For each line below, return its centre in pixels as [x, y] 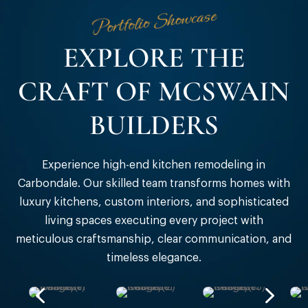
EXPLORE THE [154, 58]
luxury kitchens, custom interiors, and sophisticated [154, 202]
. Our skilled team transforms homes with [184, 184]
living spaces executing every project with [154, 221]
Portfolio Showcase [154, 22]
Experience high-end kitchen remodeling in [154, 165]
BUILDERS [154, 125]
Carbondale [47, 184]
